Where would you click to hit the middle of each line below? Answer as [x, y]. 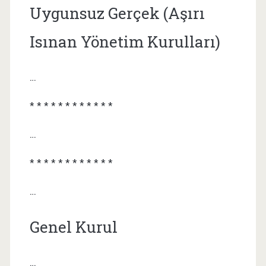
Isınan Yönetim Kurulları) [125, 41]
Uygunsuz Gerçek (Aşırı [117, 13]
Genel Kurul [73, 227]
